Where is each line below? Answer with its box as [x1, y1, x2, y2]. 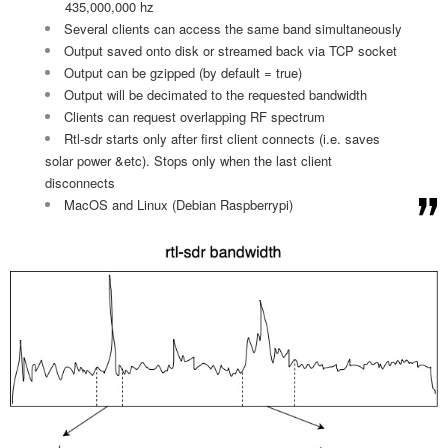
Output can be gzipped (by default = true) [64, 63, 302, 83]
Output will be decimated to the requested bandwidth [64, 85, 367, 105]
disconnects [45, 173, 115, 193]
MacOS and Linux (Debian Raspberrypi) [64, 195, 293, 215]
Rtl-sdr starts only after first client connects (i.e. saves [64, 129, 380, 149]
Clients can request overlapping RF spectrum [64, 107, 325, 127]
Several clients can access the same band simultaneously [64, 19, 402, 39]
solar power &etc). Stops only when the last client [45, 151, 332, 171]
